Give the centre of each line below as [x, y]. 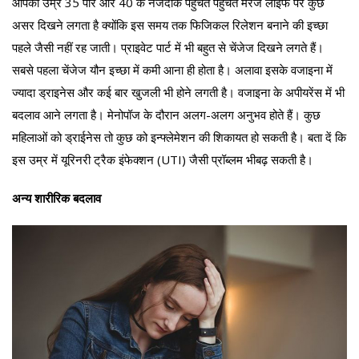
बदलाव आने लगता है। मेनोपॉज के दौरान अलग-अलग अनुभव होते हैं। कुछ [166, 114]
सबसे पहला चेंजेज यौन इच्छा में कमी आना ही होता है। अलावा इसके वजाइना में [172, 69]
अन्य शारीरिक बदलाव [56, 198]
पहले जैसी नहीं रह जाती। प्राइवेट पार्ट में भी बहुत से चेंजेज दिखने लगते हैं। [168, 47]
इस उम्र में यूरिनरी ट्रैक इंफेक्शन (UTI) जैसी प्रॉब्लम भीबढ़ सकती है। [163, 159]
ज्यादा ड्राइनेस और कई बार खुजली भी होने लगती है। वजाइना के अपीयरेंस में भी [178, 92]
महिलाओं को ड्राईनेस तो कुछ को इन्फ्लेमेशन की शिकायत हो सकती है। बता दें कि [179, 137]
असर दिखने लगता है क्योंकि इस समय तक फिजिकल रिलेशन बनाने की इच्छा [170, 24]
